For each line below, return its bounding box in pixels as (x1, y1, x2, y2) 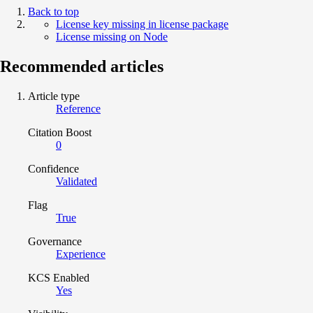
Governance (28, 235, 82, 247)
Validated (56, 175, 97, 187)
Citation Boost (28, 126, 92, 138)
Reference (56, 102, 101, 115)
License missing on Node (56, 30, 168, 43)
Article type (28, 89, 80, 102)
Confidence (28, 162, 79, 175)
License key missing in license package (56, 17, 228, 30)
